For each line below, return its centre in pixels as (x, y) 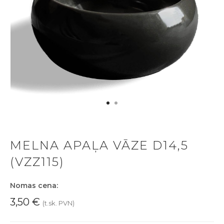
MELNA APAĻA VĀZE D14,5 (99, 145)
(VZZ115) (37, 161)
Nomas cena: (34, 185)
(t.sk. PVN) (58, 203)
